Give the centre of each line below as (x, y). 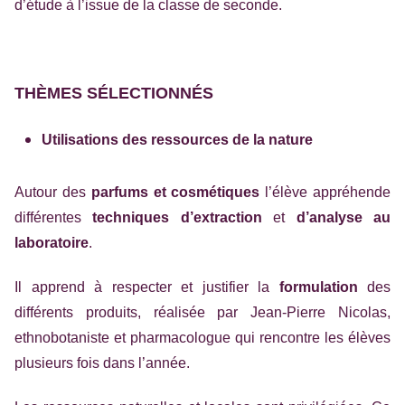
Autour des (53, 192)
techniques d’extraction (177, 217)
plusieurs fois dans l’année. (102, 363)
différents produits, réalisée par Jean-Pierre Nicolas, (202, 312)
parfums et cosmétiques (175, 192)
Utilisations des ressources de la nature (177, 140)
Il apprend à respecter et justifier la (147, 287)
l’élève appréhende (325, 192)
